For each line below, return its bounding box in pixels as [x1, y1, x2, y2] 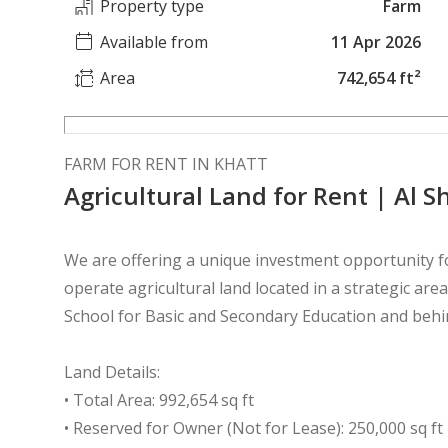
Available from [100, 31, 208, 53]
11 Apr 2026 [331, 31, 422, 53]
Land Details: [64, 361, 160, 383]
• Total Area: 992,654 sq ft [64, 389, 254, 411]
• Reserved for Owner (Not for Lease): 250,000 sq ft [64, 417, 443, 439]
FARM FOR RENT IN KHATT [64, 153, 268, 175]
